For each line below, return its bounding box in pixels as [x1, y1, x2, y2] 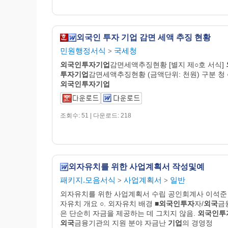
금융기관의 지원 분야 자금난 [74, 218, 168, 227]
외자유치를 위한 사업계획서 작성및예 [68, 162, 205, 171]
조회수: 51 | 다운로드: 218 [60, 111, 131, 119]
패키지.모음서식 [60, 175, 116, 184]
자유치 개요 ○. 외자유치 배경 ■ [60, 199, 159, 208]
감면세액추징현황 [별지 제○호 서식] [110, 60, 226, 69]
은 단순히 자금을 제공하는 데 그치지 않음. [60, 209, 197, 217]
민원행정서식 [60, 46, 106, 55]
